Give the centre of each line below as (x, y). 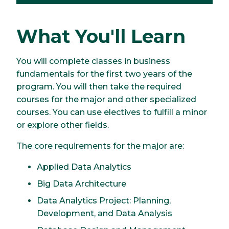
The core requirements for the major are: (100, 146)
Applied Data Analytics (84, 167)
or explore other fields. (63, 125)
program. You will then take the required (99, 86)
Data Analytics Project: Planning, (104, 200)
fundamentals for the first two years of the (104, 74)
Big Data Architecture (82, 184)
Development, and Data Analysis (105, 213)
